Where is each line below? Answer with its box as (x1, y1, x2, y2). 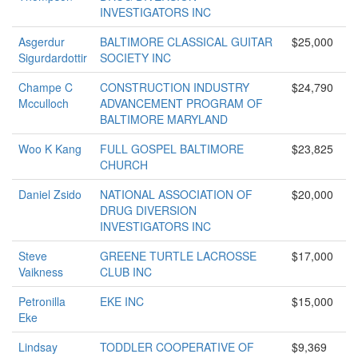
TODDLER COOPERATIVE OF (100, 339, 254, 355)
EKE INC (100, 293, 144, 309)
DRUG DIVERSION (100, 202, 197, 218)
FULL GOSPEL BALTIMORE (100, 141, 244, 157)
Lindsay (18, 339, 58, 355)
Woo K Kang (18, 141, 82, 157)
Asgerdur (18, 34, 65, 50)
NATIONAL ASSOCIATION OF (100, 186, 253, 202)
